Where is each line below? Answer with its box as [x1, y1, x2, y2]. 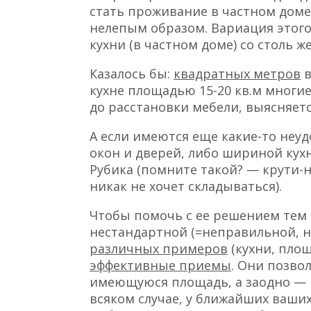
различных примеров [90, 239, 228, 257]
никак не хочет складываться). [90, 177, 283, 194]
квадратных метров [174, 65, 301, 82]
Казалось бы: [90, 65, 174, 82]
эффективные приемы [90, 256, 232, 274]
